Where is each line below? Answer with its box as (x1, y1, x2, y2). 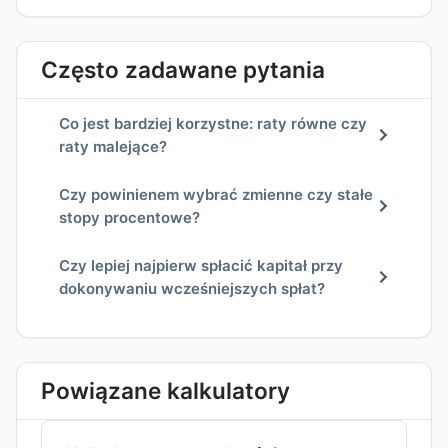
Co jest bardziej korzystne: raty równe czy (59, 113, 367, 133)
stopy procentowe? (59, 207, 200, 227)
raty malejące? (59, 136, 167, 156)
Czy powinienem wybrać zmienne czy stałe (59, 184, 373, 204)
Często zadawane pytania (41, 56, 325, 83)
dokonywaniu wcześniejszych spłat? (59, 279, 325, 299)
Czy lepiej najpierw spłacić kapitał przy (59, 256, 343, 276)
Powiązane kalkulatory (41, 376, 290, 404)
